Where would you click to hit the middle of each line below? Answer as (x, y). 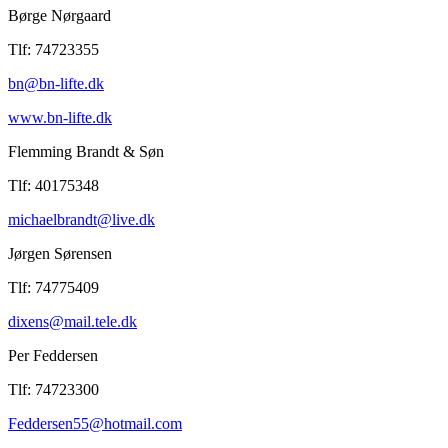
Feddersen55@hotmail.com (95, 423)
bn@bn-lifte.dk (56, 83)
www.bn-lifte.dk (60, 117)
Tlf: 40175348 (53, 185)
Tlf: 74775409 (53, 287)
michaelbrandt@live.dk (81, 219)
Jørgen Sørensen (60, 253)
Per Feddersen (53, 355)
